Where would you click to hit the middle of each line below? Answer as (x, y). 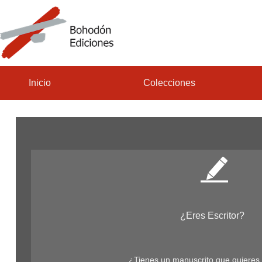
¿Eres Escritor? (212, 216)
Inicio (40, 83)
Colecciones (169, 83)
